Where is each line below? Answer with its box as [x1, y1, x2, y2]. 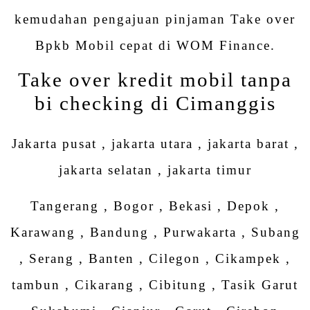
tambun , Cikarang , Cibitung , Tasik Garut [12, 277, 298, 293]
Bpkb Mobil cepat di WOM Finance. [35, 38, 275, 53]
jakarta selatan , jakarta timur [58, 162, 252, 177]
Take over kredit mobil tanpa [18, 69, 292, 91]
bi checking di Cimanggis [34, 93, 276, 115]
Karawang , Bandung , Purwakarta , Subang [10, 225, 300, 240]
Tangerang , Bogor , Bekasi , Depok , [30, 199, 280, 214]
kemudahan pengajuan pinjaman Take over [15, 12, 295, 27]
